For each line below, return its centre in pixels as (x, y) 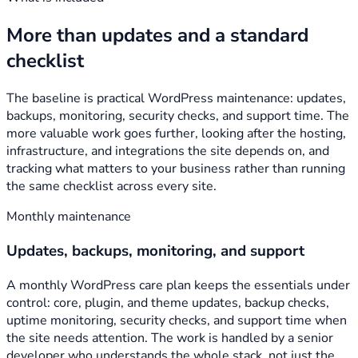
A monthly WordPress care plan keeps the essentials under (178, 285)
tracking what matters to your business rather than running (176, 169)
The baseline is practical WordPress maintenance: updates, (176, 99)
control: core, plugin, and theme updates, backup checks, (168, 302)
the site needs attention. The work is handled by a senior (170, 338)
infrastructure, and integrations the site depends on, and (168, 151)
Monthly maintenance (69, 217)
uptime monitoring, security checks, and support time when (177, 320)
